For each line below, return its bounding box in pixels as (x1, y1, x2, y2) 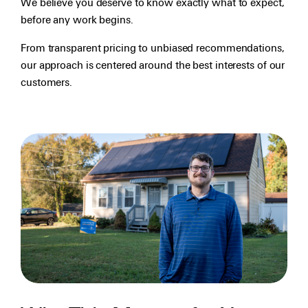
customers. (21, 76, 73, 89)
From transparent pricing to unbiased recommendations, (21, 41, 285, 54)
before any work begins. (21, 13, 133, 26)
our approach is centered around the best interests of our (21, 58, 285, 71)
